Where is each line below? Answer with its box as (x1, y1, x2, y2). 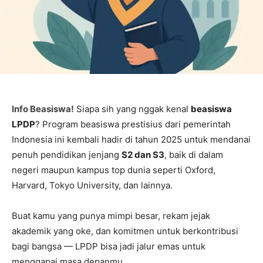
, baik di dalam (164, 149, 223, 160)
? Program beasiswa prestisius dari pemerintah (35, 119, 231, 130)
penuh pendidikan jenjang (12, 149, 122, 160)
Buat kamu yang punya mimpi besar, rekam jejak (12, 210, 210, 221)
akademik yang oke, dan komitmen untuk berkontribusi (12, 225, 238, 237)
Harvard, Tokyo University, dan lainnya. (12, 180, 173, 191)
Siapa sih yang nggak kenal (74, 103, 191, 114)
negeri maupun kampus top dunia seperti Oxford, (12, 164, 215, 176)
